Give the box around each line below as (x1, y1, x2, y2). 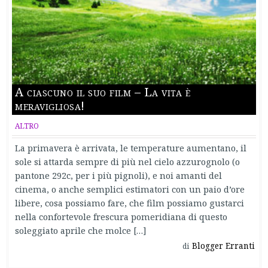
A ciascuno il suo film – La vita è (15, 83, 190, 100)
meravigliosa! (15, 97, 85, 114)
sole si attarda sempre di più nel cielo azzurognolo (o (15, 155, 240, 167)
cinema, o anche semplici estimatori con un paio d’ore (15, 182, 245, 195)
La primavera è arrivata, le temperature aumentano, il (15, 141, 246, 154)
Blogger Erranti (192, 240, 255, 251)
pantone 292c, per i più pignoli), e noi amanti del (15, 169, 222, 181)
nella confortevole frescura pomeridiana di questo (15, 210, 227, 223)
